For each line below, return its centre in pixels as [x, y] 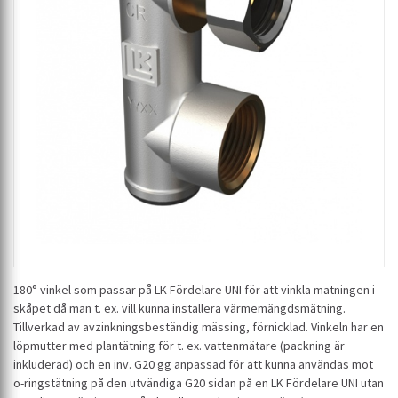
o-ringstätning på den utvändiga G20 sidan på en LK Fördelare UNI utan [199, 383]
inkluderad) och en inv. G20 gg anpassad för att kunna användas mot [193, 365]
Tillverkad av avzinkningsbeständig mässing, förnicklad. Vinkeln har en [199, 327]
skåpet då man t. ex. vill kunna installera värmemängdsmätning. [179, 309]
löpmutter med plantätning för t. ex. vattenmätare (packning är [179, 346]
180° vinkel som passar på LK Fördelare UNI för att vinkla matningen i [194, 290]
